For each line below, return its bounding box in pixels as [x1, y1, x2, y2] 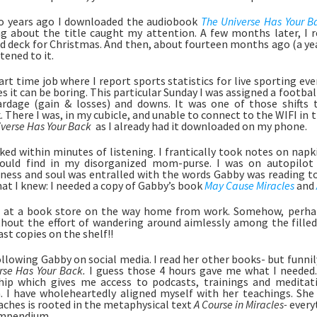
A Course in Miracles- [193, 296, 289, 311]
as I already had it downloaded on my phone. [93, 118, 309, 133]
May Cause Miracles [204, 178, 294, 192]
